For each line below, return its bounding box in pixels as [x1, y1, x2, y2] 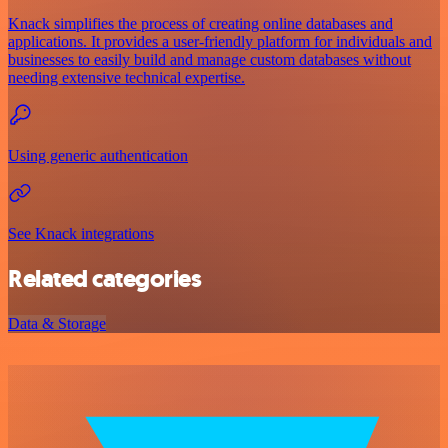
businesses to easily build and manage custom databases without [8, 50, 411, 68]
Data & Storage [8, 314, 106, 332]
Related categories [8, 262, 202, 295]
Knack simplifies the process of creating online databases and [8, 14, 393, 32]
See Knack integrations [8, 224, 154, 242]
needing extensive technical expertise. [8, 68, 245, 86]
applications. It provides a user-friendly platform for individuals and [8, 32, 432, 50]
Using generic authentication [8, 146, 188, 164]
